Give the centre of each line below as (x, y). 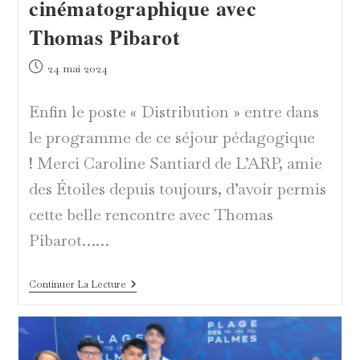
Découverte (154, 284)
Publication (56, 66)
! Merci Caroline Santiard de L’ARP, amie (175, 163)
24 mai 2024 (77, 68)
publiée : (50, 83)
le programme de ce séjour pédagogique (172, 137)
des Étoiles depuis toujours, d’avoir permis (177, 188)
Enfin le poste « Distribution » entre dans (174, 111)
